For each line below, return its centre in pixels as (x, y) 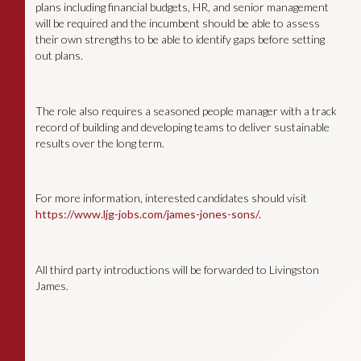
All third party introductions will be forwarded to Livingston (177, 270)
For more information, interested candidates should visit (171, 198)
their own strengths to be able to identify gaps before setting (180, 39)
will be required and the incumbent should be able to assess (177, 23)
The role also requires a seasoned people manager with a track (186, 110)
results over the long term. (100, 143)
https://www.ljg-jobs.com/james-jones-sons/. (148, 214)
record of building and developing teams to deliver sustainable (182, 127)
